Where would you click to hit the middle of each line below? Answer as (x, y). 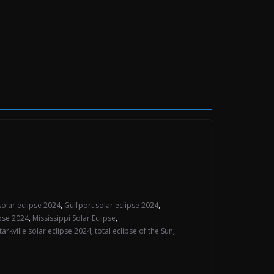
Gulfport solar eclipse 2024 (111, 205)
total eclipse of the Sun (134, 231)
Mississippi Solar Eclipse (74, 218)
